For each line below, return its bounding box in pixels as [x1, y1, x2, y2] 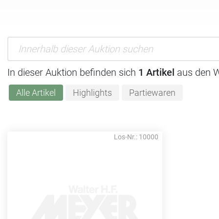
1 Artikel [138, 66, 175, 78]
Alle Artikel [16, 88, 56, 98]
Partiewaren [129, 88, 175, 98]
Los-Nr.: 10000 [114, 132, 159, 141]
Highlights [72, 88, 112, 98]
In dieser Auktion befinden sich [7, 66, 138, 78]
